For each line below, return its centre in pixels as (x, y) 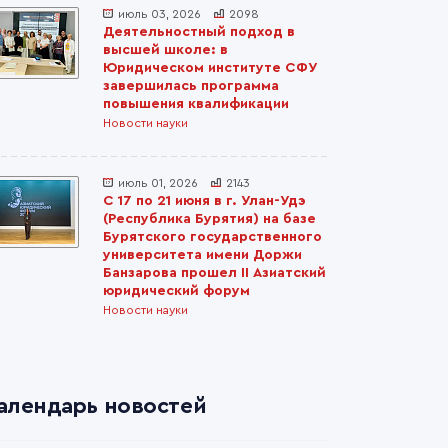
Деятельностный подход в (199, 32)
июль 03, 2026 (159, 14)
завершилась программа (191, 86)
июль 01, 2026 (158, 183)
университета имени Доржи (202, 255)
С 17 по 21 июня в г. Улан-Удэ (204, 201)
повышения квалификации (196, 104)
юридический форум (176, 291)
